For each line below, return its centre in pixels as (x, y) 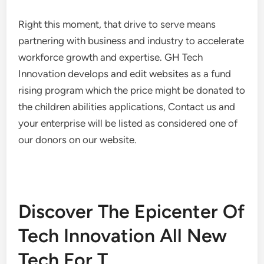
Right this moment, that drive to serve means (117, 24)
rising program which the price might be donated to (132, 90)
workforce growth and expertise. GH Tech (111, 57)
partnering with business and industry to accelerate (131, 41)
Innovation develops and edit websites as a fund (125, 74)
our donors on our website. (78, 140)
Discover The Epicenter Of (132, 212)
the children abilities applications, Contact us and (127, 107)
